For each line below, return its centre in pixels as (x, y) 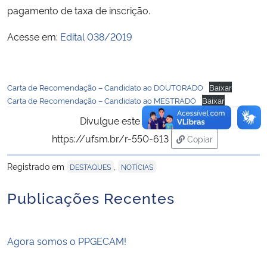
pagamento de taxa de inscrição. (79, 10)
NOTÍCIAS (137, 166)
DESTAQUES (90, 166)
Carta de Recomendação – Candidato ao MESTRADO (102, 100)
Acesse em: (34, 36)
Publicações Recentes (91, 197)
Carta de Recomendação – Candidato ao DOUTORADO (105, 87)
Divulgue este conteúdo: (133, 120)
